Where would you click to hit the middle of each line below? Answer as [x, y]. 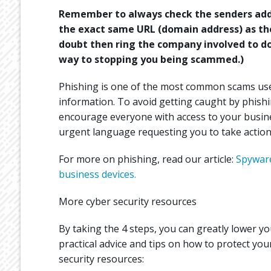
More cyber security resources [127, 201]
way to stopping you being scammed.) [151, 59]
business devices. [97, 174]
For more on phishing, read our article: [147, 159]
